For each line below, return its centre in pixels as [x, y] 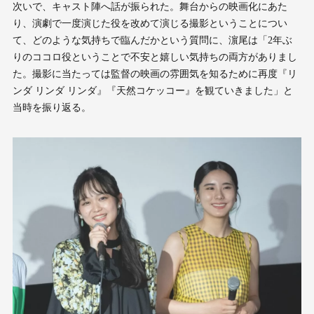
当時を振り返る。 [52, 107]
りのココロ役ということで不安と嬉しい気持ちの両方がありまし [155, 57]
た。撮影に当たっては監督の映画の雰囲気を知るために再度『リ [155, 74]
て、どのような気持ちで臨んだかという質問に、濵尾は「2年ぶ [152, 40]
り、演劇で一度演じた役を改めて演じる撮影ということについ [150, 23]
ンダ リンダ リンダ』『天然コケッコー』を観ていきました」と [152, 90]
